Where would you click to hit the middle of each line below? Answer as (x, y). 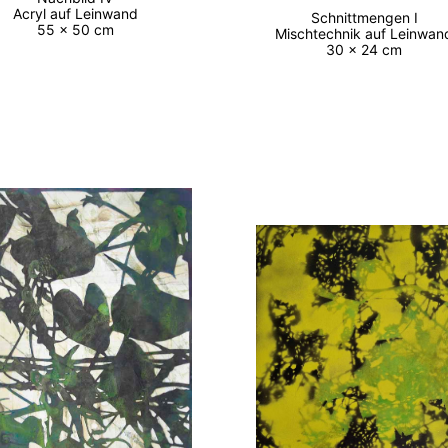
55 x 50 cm (79, 30)
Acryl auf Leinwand (79, 14)
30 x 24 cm (368, 50)
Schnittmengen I (368, 18)
